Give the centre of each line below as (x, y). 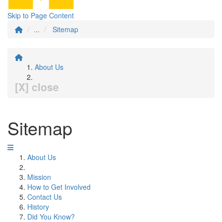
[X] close (37, 87)
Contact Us (45, 197)
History (38, 207)
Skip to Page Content (41, 15)
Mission (39, 177)
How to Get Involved (59, 187)
